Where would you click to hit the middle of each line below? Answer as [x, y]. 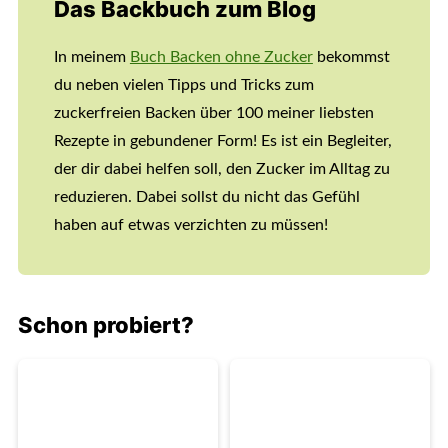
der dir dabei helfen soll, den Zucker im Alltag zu [221, 168]
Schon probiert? [105, 324]
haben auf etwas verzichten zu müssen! [190, 224]
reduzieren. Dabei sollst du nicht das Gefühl [206, 196]
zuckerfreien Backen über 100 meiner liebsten [213, 112]
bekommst [351, 56]
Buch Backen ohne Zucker [221, 56]
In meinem [91, 56]
